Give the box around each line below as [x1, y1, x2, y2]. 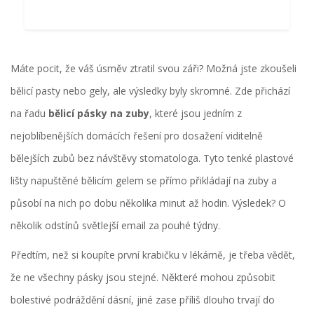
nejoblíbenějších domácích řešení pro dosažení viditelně [11, 128, 263, 142]
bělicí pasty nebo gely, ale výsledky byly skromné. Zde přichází [11, 83, 290, 97]
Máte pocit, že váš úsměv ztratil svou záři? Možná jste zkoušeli [11, 61, 296, 75]
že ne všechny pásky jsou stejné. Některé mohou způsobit [11, 270, 275, 284]
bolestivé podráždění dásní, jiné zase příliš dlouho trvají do [11, 292, 275, 306]
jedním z [203, 106, 242, 120]
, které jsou [149, 106, 203, 120]
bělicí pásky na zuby [48, 106, 149, 120]
